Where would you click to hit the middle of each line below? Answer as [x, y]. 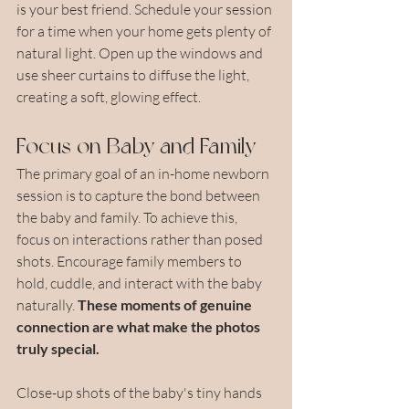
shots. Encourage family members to [131, 261]
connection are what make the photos [140, 326]
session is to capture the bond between [140, 195]
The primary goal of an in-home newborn [144, 173]
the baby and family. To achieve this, [128, 217]
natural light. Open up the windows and [141, 52]
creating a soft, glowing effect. [110, 96]
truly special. [58, 348]
